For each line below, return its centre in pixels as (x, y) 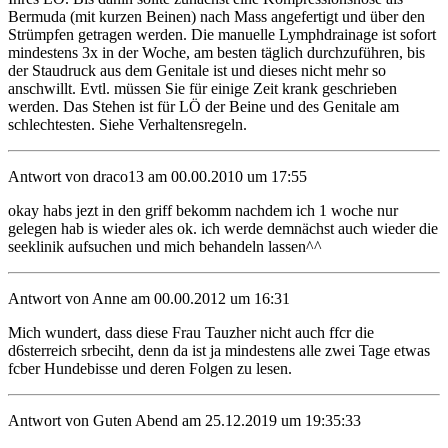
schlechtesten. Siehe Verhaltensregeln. (127, 124)
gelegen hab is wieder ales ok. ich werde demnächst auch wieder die (223, 228)
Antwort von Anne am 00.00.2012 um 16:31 (149, 298)
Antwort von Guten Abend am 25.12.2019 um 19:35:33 (184, 420)
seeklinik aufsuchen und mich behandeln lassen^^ (165, 246)
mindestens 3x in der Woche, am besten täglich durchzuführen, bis (216, 52)
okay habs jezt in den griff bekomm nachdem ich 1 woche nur (203, 210)
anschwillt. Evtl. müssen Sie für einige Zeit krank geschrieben (202, 88)
